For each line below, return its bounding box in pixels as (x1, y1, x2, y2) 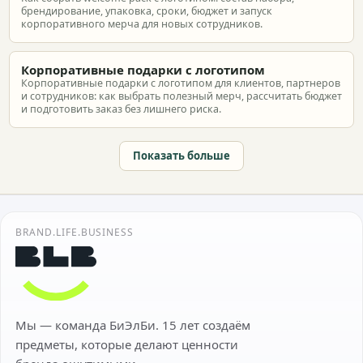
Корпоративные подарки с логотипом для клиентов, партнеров (21, 76, 340, 90)
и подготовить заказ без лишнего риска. (21, 102, 221, 116)
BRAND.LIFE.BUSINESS (15, 225, 135, 239)
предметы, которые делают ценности (15, 335, 238, 352)
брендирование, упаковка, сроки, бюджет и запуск (21, 4, 272, 18)
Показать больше (133, 148, 230, 163)
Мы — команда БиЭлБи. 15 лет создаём (15, 316, 250, 333)
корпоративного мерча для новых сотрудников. (21, 17, 263, 31)
